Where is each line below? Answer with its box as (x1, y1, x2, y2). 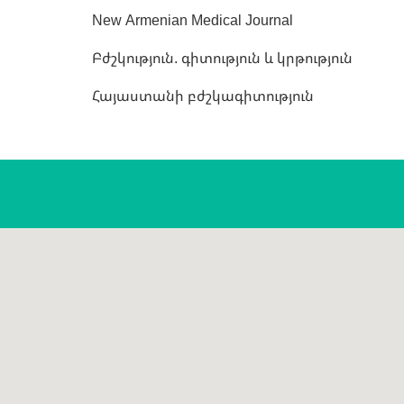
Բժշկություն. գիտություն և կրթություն (92, 48, 353, 68)
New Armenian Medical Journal (92, 10, 293, 30)
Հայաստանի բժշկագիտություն (92, 86, 314, 106)
